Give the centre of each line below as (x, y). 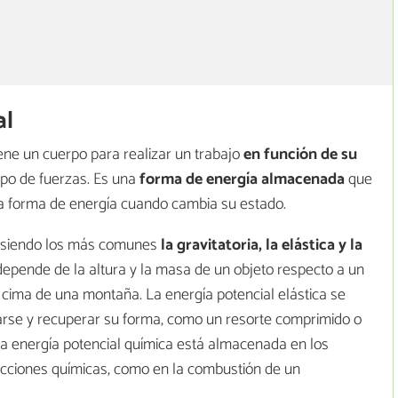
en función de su (298, 155)
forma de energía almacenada (240, 180)
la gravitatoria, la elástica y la (260, 246)
